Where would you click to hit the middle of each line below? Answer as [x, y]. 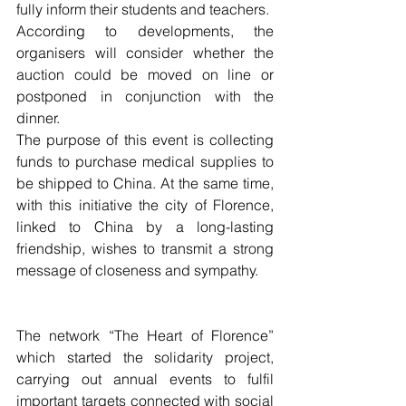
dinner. [40, 118]
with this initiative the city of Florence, [145, 205]
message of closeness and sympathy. [141, 271]
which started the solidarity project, [145, 358]
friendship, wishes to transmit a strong [145, 249]
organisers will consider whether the [145, 53]
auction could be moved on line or [145, 75]
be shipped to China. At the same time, [145, 184]
